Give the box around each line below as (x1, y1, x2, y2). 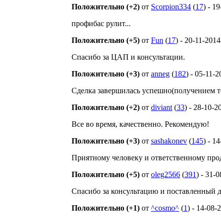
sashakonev (151, 137, 187, 145)
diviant (151, 103, 172, 111)
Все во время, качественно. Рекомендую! (72, 120, 209, 128)
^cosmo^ (151, 204, 179, 212)
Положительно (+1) (72, 204, 140, 212)
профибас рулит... (72, 19, 131, 28)
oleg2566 (151, 170, 180, 179)
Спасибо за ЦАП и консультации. (72, 53, 185, 61)
